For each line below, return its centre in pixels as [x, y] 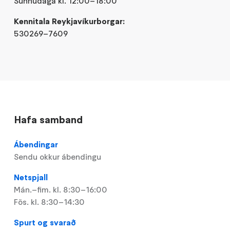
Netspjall [31, 177]
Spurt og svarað [45, 223]
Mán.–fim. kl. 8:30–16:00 [61, 190]
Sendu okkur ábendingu [58, 157]
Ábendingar [36, 145]
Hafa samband [49, 120]
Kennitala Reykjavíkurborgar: [71, 21]
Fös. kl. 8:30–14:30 [50, 202]
